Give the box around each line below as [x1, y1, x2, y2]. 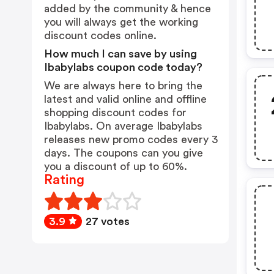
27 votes [86, 216, 130, 227]
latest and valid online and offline [44, 94, 207, 105]
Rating [44, 173, 84, 187]
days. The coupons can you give [44, 147, 203, 158]
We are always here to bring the [44, 80, 202, 91]
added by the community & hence [44, 3, 211, 14]
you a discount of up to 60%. [44, 161, 187, 172]
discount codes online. [44, 30, 157, 41]
